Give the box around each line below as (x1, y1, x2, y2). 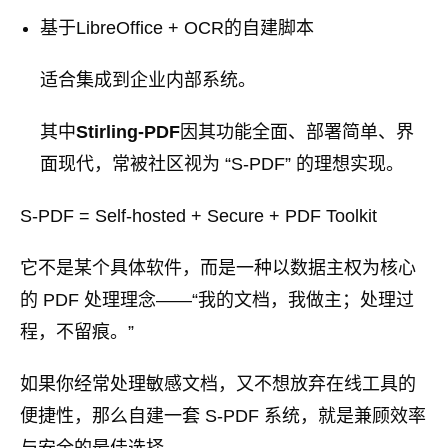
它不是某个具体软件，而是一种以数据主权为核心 (20, 258, 416, 279)
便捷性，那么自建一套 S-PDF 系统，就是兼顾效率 (20, 406, 426, 427)
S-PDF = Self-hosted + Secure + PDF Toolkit (20, 206, 377, 227)
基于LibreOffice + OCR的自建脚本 (40, 18, 314, 39)
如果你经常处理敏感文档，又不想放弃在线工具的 (20, 374, 416, 395)
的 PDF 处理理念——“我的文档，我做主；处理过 (20, 290, 414, 311)
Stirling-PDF (76, 122, 180, 143)
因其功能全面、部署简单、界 (180, 122, 414, 143)
